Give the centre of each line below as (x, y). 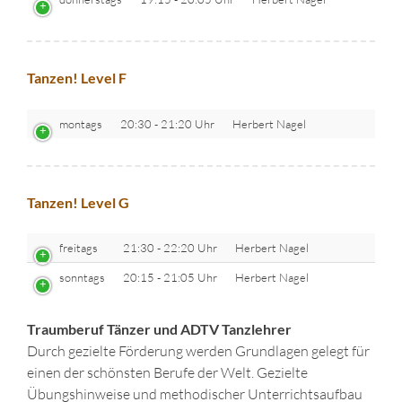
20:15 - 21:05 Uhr (170, 278)
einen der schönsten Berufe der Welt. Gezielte (167, 373)
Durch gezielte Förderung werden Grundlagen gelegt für (198, 351)
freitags (79, 248)
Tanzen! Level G (78, 202)
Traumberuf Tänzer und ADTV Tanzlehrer (159, 329)
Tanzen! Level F (77, 78)
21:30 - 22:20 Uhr (170, 248)
